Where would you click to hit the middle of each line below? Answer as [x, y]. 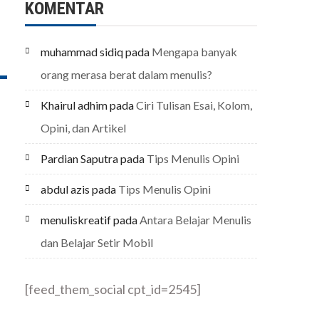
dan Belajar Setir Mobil [97, 242]
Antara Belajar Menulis [195, 220]
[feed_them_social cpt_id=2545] [113, 289]
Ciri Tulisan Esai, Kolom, [194, 105]
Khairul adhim [74, 105]
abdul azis [65, 189]
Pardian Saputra [79, 158]
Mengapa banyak [194, 52]
